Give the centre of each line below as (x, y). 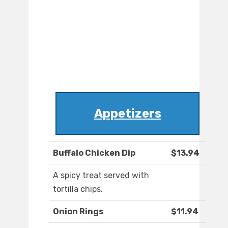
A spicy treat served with (101, 176)
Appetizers (127, 114)
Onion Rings (78, 212)
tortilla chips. (78, 189)
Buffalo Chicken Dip (94, 153)
